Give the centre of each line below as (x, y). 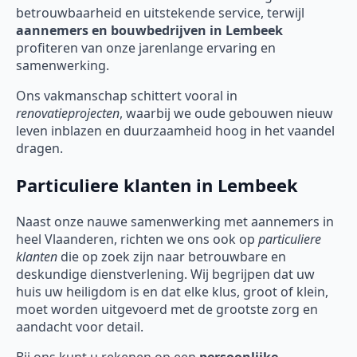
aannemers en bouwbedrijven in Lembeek (149, 31)
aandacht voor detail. (80, 327)
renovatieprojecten (68, 114)
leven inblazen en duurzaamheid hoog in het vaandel (175, 131)
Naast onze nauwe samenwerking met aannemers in (175, 222)
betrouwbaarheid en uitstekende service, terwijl (160, 13)
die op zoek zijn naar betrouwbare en (172, 257)
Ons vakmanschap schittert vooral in (127, 96)
